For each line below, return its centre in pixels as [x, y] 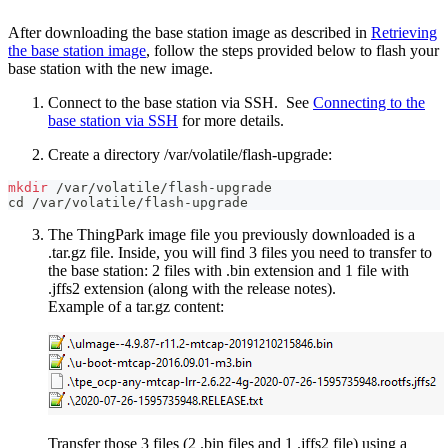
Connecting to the [369, 103]
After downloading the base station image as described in [189, 33]
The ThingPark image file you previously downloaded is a [231, 235]
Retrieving [404, 33]
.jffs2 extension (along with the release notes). [192, 289]
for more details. [231, 121]
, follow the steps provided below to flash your [292, 51]
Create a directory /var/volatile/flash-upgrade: [190, 155]
